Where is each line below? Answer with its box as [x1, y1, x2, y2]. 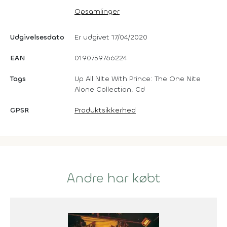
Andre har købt [66, 169, 161, 187]
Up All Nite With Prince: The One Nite [74, 73, 201, 84]
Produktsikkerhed [74, 105, 136, 115]
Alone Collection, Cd [74, 84, 145, 94]
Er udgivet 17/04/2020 [74, 32, 147, 42]
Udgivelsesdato [10, 32, 64, 42]
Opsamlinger [74, 6, 120, 16]
